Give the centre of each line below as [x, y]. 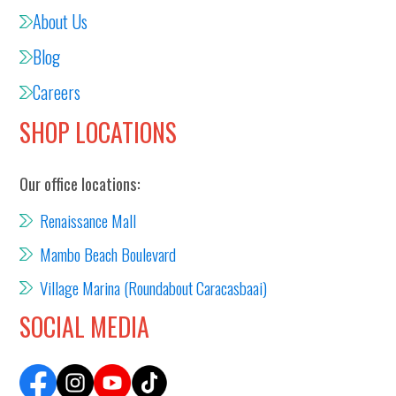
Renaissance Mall [88, 220]
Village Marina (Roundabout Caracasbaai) [154, 287]
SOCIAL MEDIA [85, 327]
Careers [57, 92]
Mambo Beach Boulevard [108, 254]
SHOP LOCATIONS [99, 132]
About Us [61, 21]
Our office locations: [80, 183]
